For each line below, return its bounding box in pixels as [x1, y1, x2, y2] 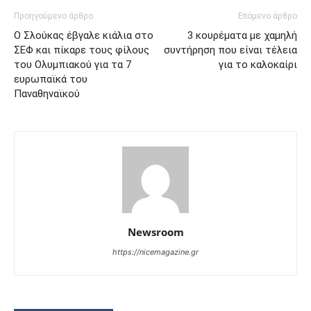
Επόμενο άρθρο [238, 11, 297, 21]
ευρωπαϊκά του [14, 73, 87, 85]
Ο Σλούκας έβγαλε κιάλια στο [14, 29, 153, 42]
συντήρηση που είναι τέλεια [164, 44, 297, 56]
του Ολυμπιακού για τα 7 [14, 58, 131, 71]
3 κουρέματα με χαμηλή [187, 29, 297, 42]
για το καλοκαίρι [219, 58, 297, 71]
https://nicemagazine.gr [112, 247, 199, 257]
